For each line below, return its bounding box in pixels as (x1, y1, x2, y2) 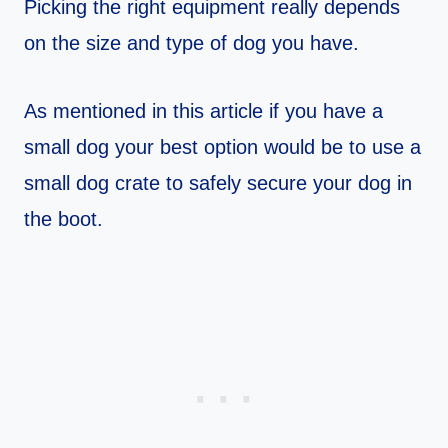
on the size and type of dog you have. (24, 32, 359, 55)
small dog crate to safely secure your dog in (24, 172, 412, 195)
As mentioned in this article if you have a (24, 100, 383, 123)
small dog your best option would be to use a (24, 136, 421, 159)
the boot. (24, 208, 103, 231)
